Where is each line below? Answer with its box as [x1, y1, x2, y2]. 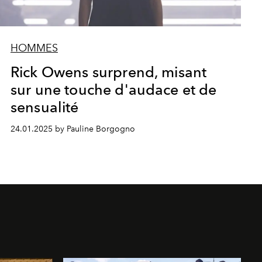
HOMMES [10, 42, 58, 55]
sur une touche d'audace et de [10, 81, 217, 99]
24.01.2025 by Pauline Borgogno [10, 124, 135, 135]
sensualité [10, 98, 79, 116]
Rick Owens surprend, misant [10, 63, 207, 81]
